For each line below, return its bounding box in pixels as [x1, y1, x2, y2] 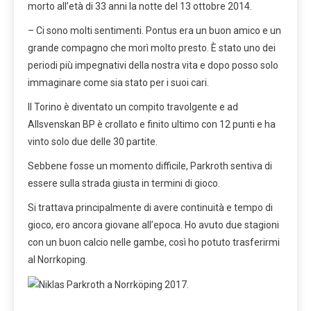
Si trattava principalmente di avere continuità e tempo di [28, 202, 273, 214]
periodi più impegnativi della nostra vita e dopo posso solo [28, 60, 278, 72]
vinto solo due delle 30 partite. [28, 136, 158, 148]
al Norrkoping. [28, 254, 87, 266]
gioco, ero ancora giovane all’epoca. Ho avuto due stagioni [28, 219, 279, 231]
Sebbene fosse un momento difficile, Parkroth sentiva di [28, 160, 272, 172]
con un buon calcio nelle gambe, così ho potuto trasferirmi [28, 237, 280, 249]
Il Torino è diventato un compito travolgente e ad [28, 101, 238, 113]
